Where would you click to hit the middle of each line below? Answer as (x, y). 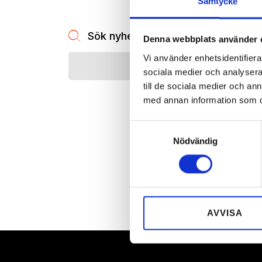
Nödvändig (195, 141)
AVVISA (225, 213)
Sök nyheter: (119, 36)
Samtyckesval (157, 127)
